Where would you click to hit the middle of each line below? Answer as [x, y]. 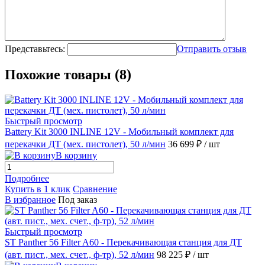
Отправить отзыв [212, 49]
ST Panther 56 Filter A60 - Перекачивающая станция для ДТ [123, 243]
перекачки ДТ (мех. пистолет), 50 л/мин [85, 144]
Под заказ [77, 200]
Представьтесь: [35, 49]
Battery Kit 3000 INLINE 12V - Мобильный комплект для [119, 132]
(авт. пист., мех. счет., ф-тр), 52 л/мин [80, 255]
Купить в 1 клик [38, 189]
